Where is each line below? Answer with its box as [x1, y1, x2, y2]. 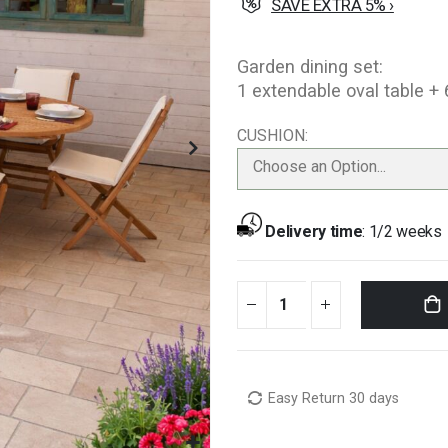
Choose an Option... [252, 156, 386, 176]
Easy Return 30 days [268, 389, 400, 407]
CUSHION [236, 125, 305, 145]
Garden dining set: [236, 55, 383, 77]
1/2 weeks [368, 221, 442, 241]
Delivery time [265, 221, 363, 241]
